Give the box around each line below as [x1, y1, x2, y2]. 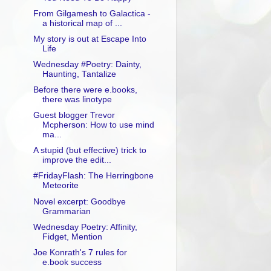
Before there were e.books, [33, 85, 137, 94]
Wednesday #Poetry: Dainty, [33, 59, 142, 69]
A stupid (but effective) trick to [33, 146, 146, 155]
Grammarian [42, 206, 91, 216]
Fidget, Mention [42, 232, 102, 241]
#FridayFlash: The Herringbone [33, 171, 154, 181]
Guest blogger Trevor [33, 111, 115, 120]
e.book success [42, 257, 102, 267]
